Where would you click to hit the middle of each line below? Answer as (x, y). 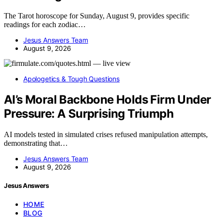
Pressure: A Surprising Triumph (89, 114)
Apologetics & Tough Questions (71, 79)
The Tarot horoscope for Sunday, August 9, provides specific (97, 16)
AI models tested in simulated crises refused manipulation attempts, (106, 135)
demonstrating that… (36, 143)
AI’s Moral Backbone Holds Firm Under (108, 100)
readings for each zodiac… (45, 25)
